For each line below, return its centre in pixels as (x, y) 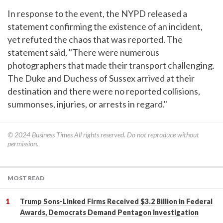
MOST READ (26, 178)
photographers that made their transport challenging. (111, 65)
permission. (23, 144)
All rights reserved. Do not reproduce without (136, 135)
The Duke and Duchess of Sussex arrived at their (101, 78)
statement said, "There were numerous (83, 53)
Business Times (52, 135)
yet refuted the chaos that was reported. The (95, 40)
